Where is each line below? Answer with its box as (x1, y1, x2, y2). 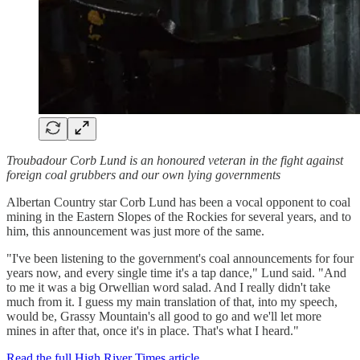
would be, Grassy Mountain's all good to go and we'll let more (6, 309, 321, 323)
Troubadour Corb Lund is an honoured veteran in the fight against (6, 153, 343, 167)
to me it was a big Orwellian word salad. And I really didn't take (6, 280, 330, 294)
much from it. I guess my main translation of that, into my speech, (6, 294, 337, 309)
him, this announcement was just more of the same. (6, 223, 264, 238)
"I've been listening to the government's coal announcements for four (6, 251, 354, 265)
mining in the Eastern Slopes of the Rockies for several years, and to (6, 209, 351, 223)
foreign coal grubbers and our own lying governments (6, 167, 280, 182)
